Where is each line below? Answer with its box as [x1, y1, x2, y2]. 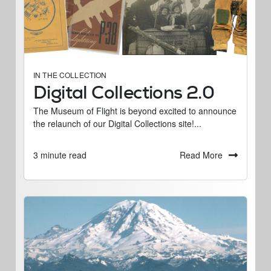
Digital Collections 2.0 [33, 80, 215, 105]
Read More [180, 148, 223, 161]
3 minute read [33, 149, 87, 162]
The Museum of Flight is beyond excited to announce [33, 105, 237, 117]
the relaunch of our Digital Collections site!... [33, 117, 201, 130]
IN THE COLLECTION [33, 70, 107, 80]
